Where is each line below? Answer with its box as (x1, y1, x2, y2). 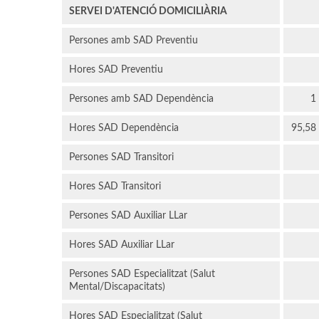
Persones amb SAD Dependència (69, 94, 214, 105)
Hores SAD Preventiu (69, 65, 163, 75)
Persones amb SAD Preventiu (69, 36, 198, 46)
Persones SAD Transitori (69, 152, 174, 163)
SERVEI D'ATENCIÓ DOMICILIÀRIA (69, 6, 227, 17)
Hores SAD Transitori (69, 182, 161, 192)
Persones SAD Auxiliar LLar (69, 211, 187, 221)
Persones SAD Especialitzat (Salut (69, 269, 215, 280)
